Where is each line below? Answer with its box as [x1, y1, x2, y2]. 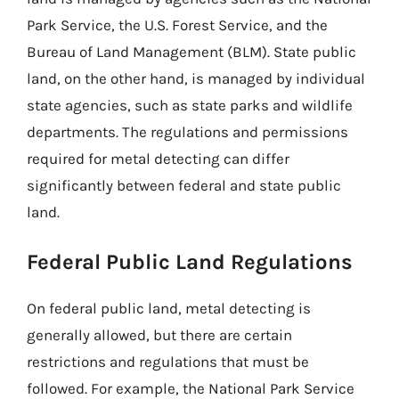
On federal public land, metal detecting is [27, 299, 311, 317]
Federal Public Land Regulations [27, 249, 353, 274]
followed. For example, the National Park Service [27, 379, 354, 397]
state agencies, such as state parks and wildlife [27, 95, 353, 114]
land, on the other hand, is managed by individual [27, 69, 365, 87]
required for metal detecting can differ [27, 149, 289, 167]
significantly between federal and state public [27, 175, 341, 194]
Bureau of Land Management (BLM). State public [27, 42, 356, 61]
